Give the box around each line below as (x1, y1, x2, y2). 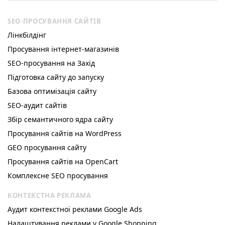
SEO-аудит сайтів (8, 100, 67, 110)
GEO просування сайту (8, 142, 86, 152)
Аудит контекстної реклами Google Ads (8, 204, 142, 214)
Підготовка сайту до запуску (8, 72, 104, 82)
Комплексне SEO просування (8, 170, 108, 180)
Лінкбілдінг (8, 30, 46, 40)
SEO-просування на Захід (8, 58, 95, 68)
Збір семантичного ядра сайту (8, 114, 113, 124)
